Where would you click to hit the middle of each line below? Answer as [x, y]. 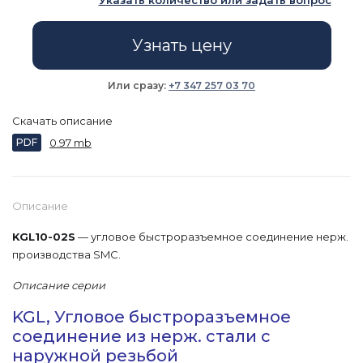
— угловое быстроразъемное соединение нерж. [212, 237]
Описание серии [59, 285]
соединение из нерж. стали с [141, 336]
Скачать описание [62, 121]
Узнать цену [181, 45]
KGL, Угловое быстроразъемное [152, 317]
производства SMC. [66, 254]
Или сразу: [138, 85]
